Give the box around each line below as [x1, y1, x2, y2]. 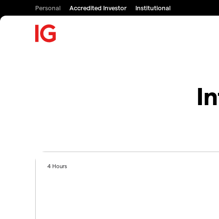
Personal [35, 4, 61, 11]
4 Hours [47, 162, 67, 169]
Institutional [135, 4, 171, 11]
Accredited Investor [69, 4, 127, 11]
